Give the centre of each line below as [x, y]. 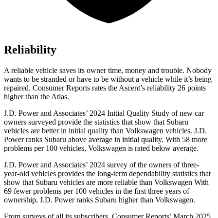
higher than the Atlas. [36, 97]
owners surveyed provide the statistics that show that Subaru [96, 122]
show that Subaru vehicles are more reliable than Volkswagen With [106, 182]
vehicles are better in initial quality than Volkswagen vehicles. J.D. [105, 131]
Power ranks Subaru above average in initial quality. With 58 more [106, 140]
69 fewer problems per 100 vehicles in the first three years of [97, 191]
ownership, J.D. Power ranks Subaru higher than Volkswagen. [100, 200]
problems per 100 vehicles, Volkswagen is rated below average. [101, 148]
